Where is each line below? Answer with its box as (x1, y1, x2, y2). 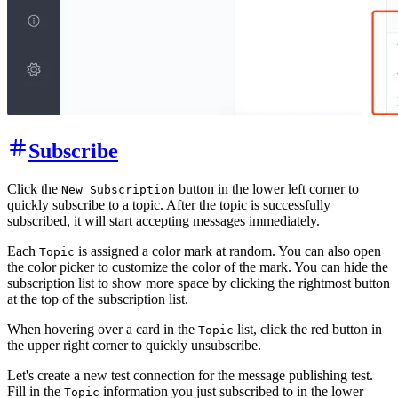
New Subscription (61, 183, 175, 197)
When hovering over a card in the (7, 322, 198, 338)
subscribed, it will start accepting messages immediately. (7, 213, 320, 229)
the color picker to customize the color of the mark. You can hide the (7, 259, 388, 275)
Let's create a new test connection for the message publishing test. (7, 368, 373, 384)
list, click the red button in (234, 322, 382, 338)
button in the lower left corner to (175, 181, 359, 197)
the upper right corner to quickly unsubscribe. (7, 338, 261, 354)
